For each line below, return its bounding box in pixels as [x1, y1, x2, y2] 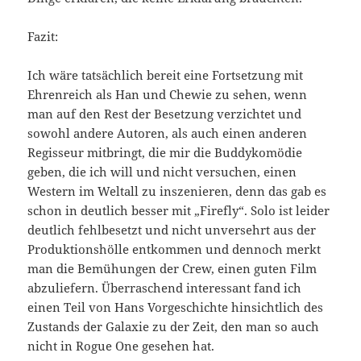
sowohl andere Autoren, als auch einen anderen [27, 124, 308, 141]
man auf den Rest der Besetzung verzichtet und [27, 105, 302, 122]
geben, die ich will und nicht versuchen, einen [27, 163, 297, 180]
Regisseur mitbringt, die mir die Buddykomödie [27, 143, 303, 160]
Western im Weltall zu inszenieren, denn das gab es [27, 182, 327, 199]
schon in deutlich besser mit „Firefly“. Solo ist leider [27, 201, 330, 218]
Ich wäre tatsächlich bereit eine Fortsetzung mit [27, 66, 304, 83]
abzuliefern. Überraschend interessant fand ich [27, 279, 302, 296]
